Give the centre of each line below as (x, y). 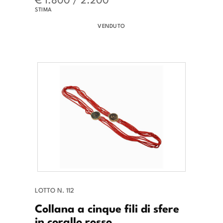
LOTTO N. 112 (55, 190)
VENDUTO (111, 26)
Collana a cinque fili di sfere (107, 208)
